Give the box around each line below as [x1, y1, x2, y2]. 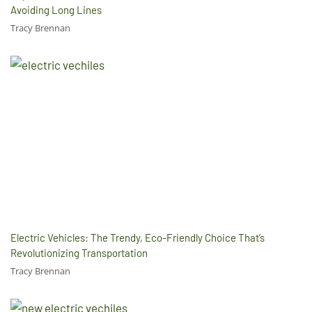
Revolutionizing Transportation [10, 246, 148, 259]
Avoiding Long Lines [10, 3, 102, 16]
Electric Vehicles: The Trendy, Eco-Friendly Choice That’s [10, 231, 265, 244]
